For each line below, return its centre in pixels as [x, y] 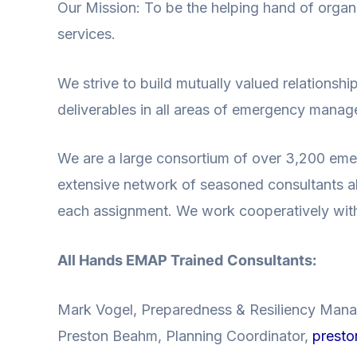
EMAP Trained [175, 261]
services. [86, 33]
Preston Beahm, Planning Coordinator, [185, 335]
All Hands [92, 261]
